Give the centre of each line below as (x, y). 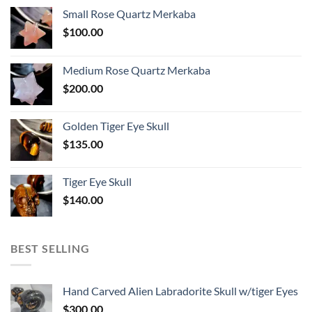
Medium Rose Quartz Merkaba (136, 70)
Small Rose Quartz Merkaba (129, 13)
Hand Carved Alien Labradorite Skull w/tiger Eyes (180, 291)
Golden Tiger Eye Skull (116, 125)
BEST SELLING (50, 248)
